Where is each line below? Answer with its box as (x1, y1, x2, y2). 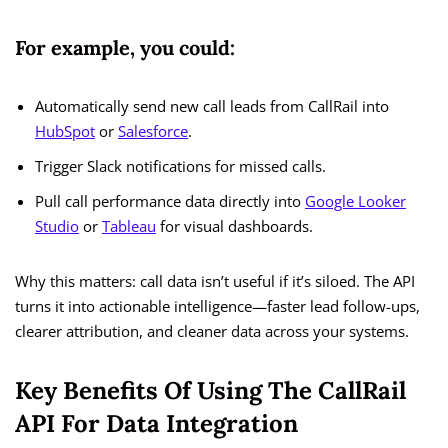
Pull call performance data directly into (35, 191, 305, 212)
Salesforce (118, 121, 188, 142)
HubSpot (35, 121, 95, 142)
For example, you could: (15, 35, 235, 61)
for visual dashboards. (156, 216, 313, 237)
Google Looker (305, 191, 406, 212)
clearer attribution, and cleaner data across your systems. (15, 321, 409, 342)
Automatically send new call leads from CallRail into (35, 96, 389, 117)
